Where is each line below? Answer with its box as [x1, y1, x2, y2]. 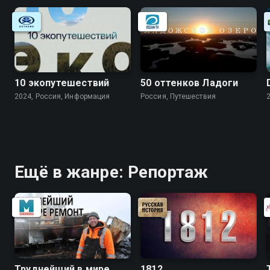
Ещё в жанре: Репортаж [14, 162, 209, 183]
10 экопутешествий [14, 77, 110, 89]
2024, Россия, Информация [14, 92, 110, 101]
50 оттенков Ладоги [140, 77, 239, 89]
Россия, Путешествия [140, 92, 216, 101]
